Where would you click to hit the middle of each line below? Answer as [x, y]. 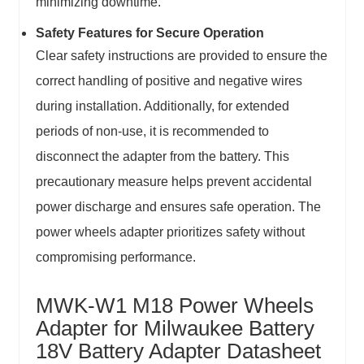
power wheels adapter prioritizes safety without [170, 232]
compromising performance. [115, 257]
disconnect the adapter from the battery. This [162, 156]
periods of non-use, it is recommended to [152, 131]
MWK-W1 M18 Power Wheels [174, 305]
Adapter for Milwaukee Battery [175, 328]
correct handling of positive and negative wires [169, 80]
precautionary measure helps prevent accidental [173, 181]
